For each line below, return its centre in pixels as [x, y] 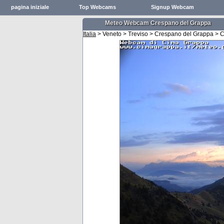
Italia [89, 34]
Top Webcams [97, 7]
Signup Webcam [172, 7]
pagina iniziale [30, 7]
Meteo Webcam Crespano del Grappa [158, 23]
